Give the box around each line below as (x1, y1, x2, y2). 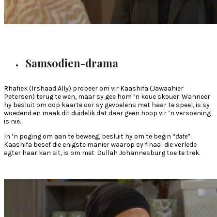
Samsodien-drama (23, 55, 118, 70)
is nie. (4, 117, 22, 125)
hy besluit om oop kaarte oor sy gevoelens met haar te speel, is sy (4, 100, 210, 109)
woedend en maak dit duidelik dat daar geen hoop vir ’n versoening (4, 108, 211, 117)
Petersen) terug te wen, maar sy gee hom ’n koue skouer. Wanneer (4, 92, 210, 101)
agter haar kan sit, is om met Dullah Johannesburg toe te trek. (4, 148, 201, 157)
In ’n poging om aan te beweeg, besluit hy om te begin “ (4, 132, 175, 140)
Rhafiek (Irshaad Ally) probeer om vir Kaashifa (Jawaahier (4, 84, 184, 93)
